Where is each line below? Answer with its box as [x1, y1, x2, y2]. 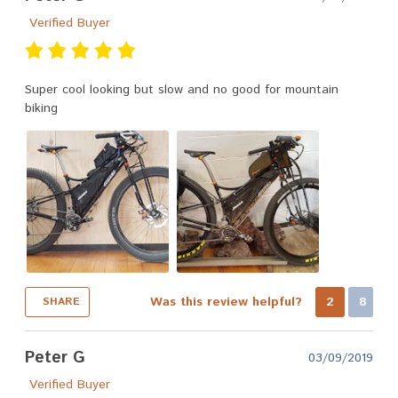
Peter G [25, 346, 86, 370]
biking [25, 99, 59, 117]
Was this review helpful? [149, 292, 306, 311]
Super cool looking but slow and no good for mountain [25, 80, 339, 99]
